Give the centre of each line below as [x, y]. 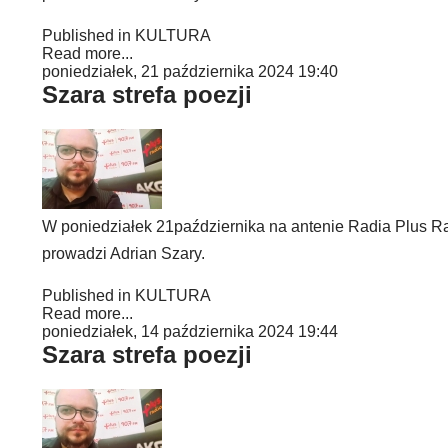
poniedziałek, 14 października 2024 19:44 [190, 331]
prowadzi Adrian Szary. [123, 253]
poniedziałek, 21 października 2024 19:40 [190, 71]
